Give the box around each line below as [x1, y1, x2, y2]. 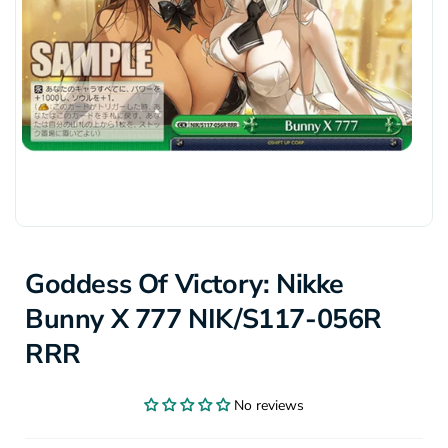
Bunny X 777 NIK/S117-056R [25, 300, 383, 338]
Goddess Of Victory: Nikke [25, 265, 345, 303]
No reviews [234, 395, 304, 415]
